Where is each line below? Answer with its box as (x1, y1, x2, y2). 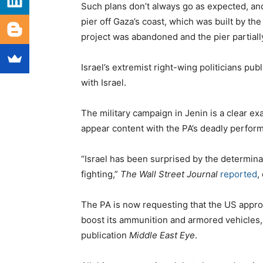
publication (81, 230, 129, 241)
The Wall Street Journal (120, 168, 218, 180)
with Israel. (81, 77, 126, 89)
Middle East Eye (129, 230, 195, 241)
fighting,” (81, 168, 120, 180)
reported (220, 168, 257, 180)
